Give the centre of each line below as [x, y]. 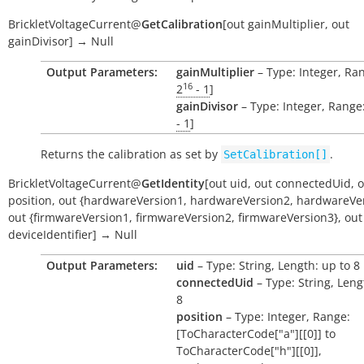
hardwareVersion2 [240, 200]
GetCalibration [182, 24]
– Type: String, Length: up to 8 [277, 265]
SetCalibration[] [275, 154]
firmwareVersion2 [184, 217]
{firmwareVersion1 [79, 217]
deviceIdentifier [50, 234]
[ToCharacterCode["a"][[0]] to [256, 334]
